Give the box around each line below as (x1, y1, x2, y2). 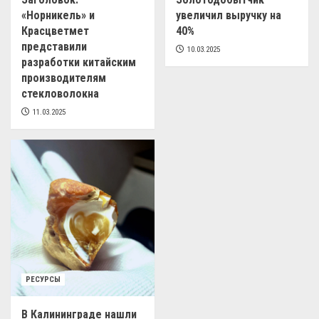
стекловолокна (21, 87, 99, 101)
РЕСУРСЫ (26, 275, 61, 285)
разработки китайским (21, 56, 136, 70)
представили (21, 40, 87, 54)
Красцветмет (21, 24, 89, 38)
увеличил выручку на (175, 9, 281, 23)
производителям (21, 71, 106, 85)
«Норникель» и (21, 9, 95, 23)
